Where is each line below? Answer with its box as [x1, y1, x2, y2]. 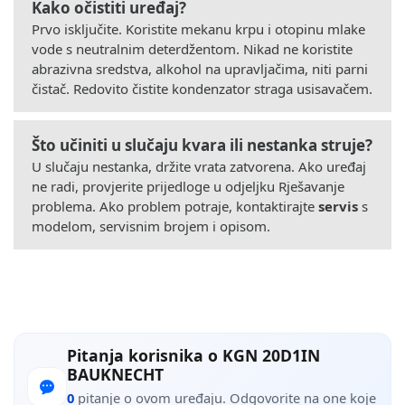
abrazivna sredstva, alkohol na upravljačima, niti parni [32, 59, 368, 78]
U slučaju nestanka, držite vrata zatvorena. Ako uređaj [32, 156, 366, 175]
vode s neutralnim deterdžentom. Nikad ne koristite [32, 39, 353, 58]
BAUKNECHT [67, 363, 164, 385]
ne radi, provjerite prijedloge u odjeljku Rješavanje [32, 176, 344, 195]
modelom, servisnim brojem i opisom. [32, 216, 270, 235]
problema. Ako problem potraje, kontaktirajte [32, 196, 318, 215]
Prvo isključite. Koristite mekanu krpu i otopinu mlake [32, 19, 365, 38]
